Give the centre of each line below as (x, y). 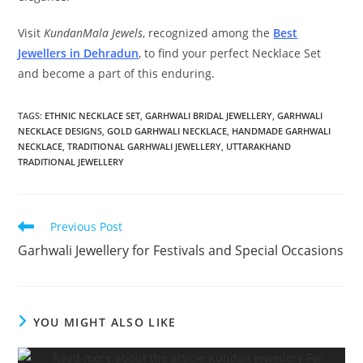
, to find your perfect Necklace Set (230, 53)
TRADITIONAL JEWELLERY (71, 162)
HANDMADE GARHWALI (282, 131)
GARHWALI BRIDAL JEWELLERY (209, 116)
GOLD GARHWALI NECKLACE (167, 131)
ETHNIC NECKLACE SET (93, 116)
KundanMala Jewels (94, 33)
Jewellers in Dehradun (79, 53)
